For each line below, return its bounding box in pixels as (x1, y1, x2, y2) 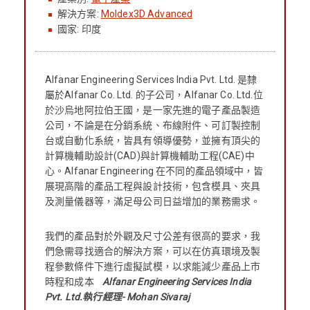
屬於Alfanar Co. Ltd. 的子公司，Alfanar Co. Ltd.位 (45, 89, 263, 100)
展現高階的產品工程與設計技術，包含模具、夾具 (45, 180, 261, 192)
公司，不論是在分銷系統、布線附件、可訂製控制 (45, 119, 261, 131)
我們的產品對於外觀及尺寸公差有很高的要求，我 (45, 230, 261, 241)
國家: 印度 (57, 23, 101, 35)
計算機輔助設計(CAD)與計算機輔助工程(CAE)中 (45, 149, 255, 161)
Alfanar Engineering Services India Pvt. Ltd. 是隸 (45, 73, 257, 85)
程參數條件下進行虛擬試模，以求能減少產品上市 (45, 260, 261, 272)
